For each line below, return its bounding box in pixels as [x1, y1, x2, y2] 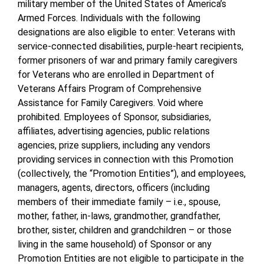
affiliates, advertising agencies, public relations [18, 126, 210, 137]
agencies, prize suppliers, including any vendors [18, 140, 210, 151]
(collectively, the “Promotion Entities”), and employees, [18, 168, 246, 180]
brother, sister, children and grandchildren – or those [18, 225, 232, 236]
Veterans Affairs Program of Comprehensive [18, 83, 202, 95]
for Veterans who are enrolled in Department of [18, 69, 214, 81]
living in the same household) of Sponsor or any [18, 239, 212, 250]
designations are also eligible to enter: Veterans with [18, 27, 235, 38]
